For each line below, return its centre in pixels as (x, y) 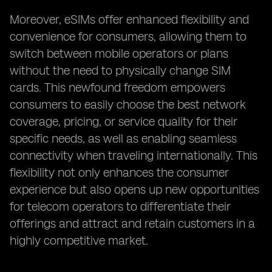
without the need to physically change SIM (120, 70)
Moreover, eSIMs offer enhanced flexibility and (129, 19)
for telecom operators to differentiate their (120, 206)
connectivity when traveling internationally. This (134, 155)
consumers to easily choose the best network (128, 104)
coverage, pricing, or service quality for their (124, 121)
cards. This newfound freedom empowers (117, 87)
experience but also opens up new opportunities (134, 189)
